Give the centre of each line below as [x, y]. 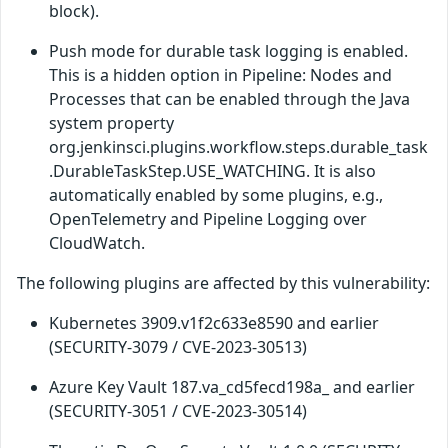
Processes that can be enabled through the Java [229, 99]
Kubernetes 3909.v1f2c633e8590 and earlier [214, 323]
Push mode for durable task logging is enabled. [228, 51]
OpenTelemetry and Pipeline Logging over [208, 219]
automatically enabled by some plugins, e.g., [216, 195]
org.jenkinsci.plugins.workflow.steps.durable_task [238, 147]
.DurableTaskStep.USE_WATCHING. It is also [212, 171]
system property [111, 123]
